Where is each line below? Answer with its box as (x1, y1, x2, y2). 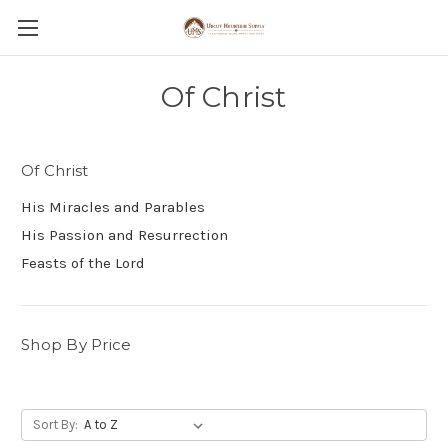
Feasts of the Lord (21, 253, 145, 272)
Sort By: (32, 416, 78, 432)
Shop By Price (21, 334, 132, 354)
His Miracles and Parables (21, 197, 205, 216)
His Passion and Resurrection (21, 225, 228, 244)
